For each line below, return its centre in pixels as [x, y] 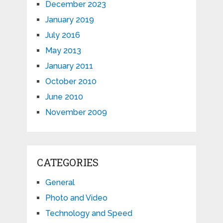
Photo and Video [76, 198]
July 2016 [62, 35]
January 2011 [69, 66]
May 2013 [63, 50]
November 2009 [76, 112]
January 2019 [69, 19]
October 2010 [71, 81]
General [60, 182]
